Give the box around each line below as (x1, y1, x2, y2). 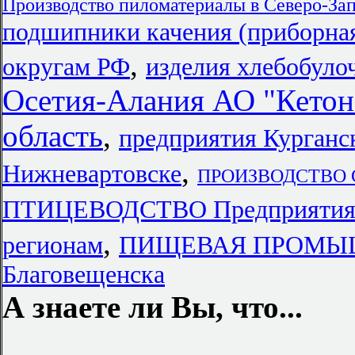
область (2, 119, 103, 153)
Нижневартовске (2, 160, 181, 188)
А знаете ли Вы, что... (2, 290, 303, 324)
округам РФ (2, 53, 130, 81)
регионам (2, 231, 103, 259)
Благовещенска (2, 261, 165, 288)
